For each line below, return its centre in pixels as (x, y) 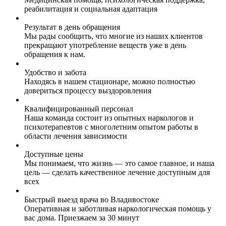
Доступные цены (54, 154)
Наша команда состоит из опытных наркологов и (109, 118)
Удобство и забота (55, 72)
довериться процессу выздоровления (88, 90)
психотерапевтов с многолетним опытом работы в (111, 127)
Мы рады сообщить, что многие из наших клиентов (114, 36)
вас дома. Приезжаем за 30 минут (82, 217)
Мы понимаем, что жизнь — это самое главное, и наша (119, 163)
